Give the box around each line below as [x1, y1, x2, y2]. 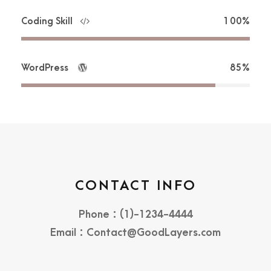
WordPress [21, 62, 71, 73]
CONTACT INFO [74, 178, 197, 194]
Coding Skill [21, 16, 73, 27]
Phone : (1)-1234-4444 [78, 209, 193, 220]
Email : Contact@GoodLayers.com [50, 227, 221, 238]
